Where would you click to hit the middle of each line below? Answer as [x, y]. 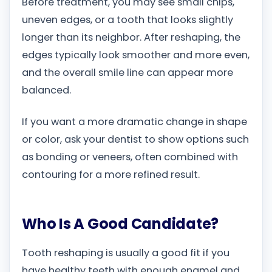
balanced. [46, 90]
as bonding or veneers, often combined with [130, 157]
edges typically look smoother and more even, [136, 55]
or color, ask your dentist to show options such [135, 139]
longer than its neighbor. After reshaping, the [131, 38]
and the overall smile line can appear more [127, 73]
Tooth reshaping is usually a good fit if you [126, 253]
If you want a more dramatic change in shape [134, 121]
